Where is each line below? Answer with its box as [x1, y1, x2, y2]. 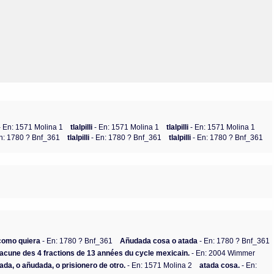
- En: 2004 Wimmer [190, 248, 256, 257]
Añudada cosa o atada [120, 236, 198, 245]
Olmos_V [156, 6, 196, 17]
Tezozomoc [151, 55, 201, 65]
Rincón [160, 31, 192, 41]
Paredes [158, 18, 194, 29]
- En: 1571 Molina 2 [125, 261, 193, 269]
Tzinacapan [150, 67, 202, 78]
